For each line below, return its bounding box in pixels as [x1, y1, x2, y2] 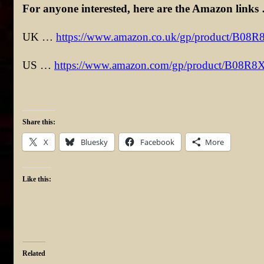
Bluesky [81, 136, 108, 147]
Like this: [22, 174, 51, 183]
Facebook [140, 136, 174, 147]
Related [22, 249, 45, 258]
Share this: [22, 117, 55, 126]
